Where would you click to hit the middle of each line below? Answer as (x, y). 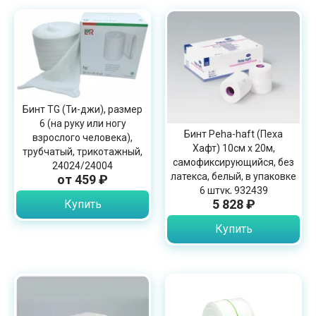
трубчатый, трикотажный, (83, 151)
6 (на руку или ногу (83, 123)
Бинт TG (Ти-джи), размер (83, 109)
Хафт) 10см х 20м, (233, 148)
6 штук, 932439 (233, 190)
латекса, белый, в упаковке (233, 176)
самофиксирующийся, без (233, 162)
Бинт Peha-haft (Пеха (233, 134)
